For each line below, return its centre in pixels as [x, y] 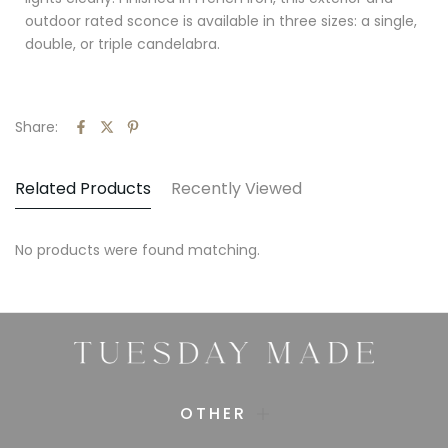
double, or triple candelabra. [124, 43]
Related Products [83, 188]
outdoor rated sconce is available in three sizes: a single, [221, 20]
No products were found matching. [137, 249]
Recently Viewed [236, 188]
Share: [36, 126]
